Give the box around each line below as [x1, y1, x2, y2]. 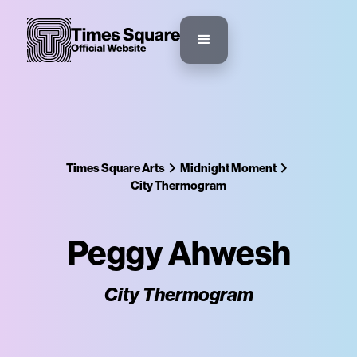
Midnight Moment [179, 160, 277, 175]
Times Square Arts [65, 160, 165, 175]
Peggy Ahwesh [66, 231, 291, 273]
